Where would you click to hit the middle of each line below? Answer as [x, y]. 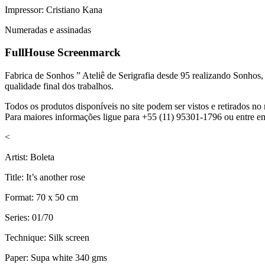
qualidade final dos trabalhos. [59, 86]
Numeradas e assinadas [48, 30]
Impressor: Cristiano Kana [54, 9]
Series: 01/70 [29, 218]
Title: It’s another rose [45, 177]
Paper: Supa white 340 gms [56, 258]
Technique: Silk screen [47, 238]
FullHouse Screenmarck [63, 53]
